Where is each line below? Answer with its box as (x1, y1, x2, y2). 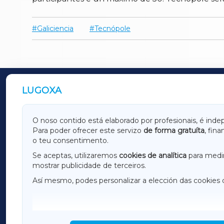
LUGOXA (22, 84, 62, 96)
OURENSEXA (49, 140, 97, 149)
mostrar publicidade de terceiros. (32, 160, 146, 170)
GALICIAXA (49, 115, 89, 125)
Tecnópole (94, 23, 130, 33)
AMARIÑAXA (49, 127, 95, 137)
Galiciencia (37, 23, 73, 33)
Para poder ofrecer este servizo (32, 125, 143, 135)
